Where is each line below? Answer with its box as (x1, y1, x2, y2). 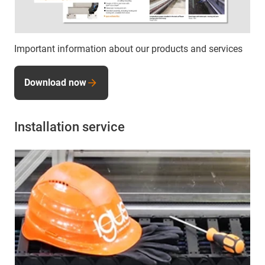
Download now (24, 76, 86, 88)
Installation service (14, 119, 125, 134)
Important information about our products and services (14, 43, 243, 54)
